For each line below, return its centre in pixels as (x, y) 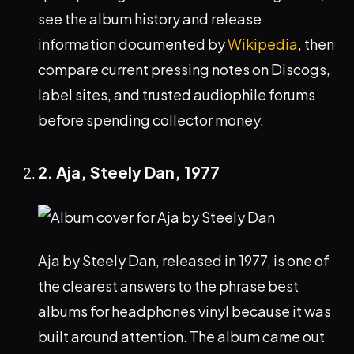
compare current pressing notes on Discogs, (184, 70)
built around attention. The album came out (181, 337)
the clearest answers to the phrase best (168, 286)
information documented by (133, 44)
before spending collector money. (151, 120)
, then (316, 44)
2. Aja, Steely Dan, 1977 (129, 172)
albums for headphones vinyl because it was (185, 311)
